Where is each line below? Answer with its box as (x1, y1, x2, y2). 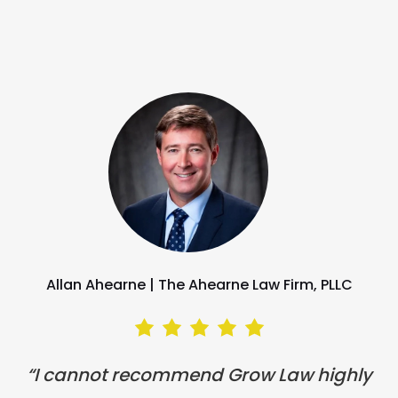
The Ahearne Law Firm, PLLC (157, 275, 353, 295)
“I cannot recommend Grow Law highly (26, 362, 372, 387)
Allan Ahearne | (45, 275, 158, 295)
